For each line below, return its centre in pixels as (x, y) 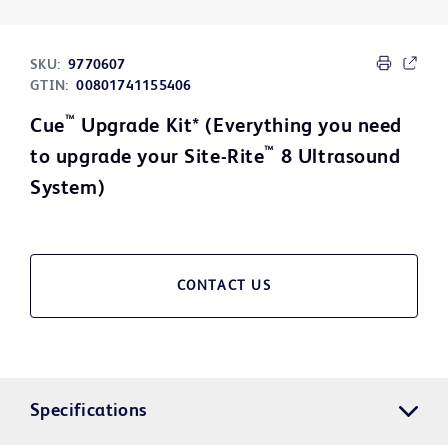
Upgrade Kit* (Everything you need (238, 127)
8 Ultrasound (338, 158)
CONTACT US (224, 286)
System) (68, 189)
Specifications (88, 411)
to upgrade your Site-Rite (147, 158)
